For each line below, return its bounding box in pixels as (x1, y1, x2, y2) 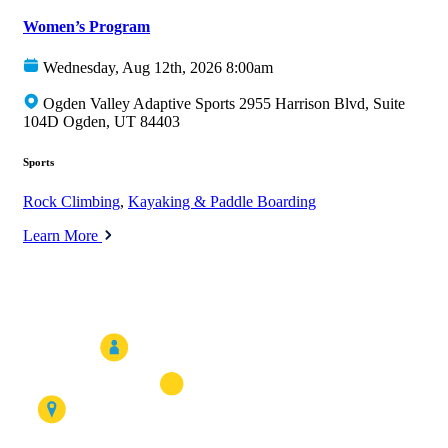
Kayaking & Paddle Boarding (128, 193, 316, 211)
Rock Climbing (23, 193, 120, 211)
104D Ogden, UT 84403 (23, 113, 180, 131)
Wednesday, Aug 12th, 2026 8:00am (43, 59, 273, 77)
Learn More (23, 227, 102, 245)
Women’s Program (23, 17, 150, 35)
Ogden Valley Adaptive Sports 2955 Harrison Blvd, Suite (43, 95, 405, 113)
